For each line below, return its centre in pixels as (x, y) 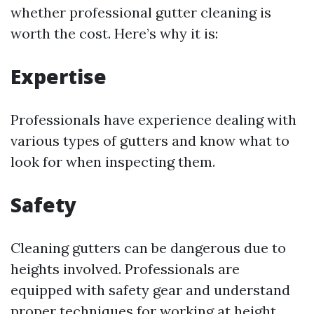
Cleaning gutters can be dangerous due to (148, 248)
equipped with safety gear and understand (150, 290)
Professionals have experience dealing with (153, 120)
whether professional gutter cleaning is (141, 12)
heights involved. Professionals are (125, 269)
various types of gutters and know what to (150, 141)
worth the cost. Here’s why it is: (114, 33)
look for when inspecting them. (113, 162)
